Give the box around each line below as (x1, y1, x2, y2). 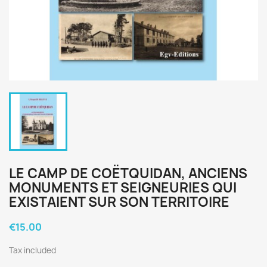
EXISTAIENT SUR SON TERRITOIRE (9, 193, 229, 211)
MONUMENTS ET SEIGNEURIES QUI (9, 179, 237, 197)
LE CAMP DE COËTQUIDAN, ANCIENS (9, 164, 247, 182)
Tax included (9, 245, 56, 256)
